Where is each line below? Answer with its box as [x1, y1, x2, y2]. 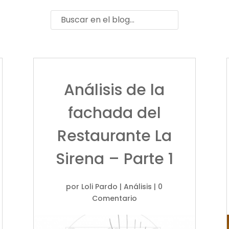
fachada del [67, 102, 161, 124]
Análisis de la [64, 79, 165, 101]
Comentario [91, 193, 137, 203]
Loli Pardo [81, 181, 118, 192]
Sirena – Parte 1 [55, 148, 173, 170]
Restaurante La [57, 125, 172, 147]
